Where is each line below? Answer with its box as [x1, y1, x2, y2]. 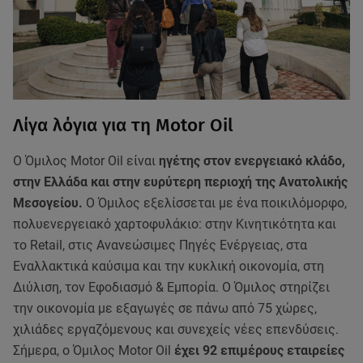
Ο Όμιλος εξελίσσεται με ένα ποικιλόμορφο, [83, 194, 347, 211]
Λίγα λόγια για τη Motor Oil [13, 113, 238, 136]
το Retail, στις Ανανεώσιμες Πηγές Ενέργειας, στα [13, 237, 307, 253]
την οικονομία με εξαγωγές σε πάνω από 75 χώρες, [13, 300, 317, 316]
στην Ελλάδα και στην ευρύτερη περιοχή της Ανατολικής [13, 173, 348, 190]
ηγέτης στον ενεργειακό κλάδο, [156, 152, 345, 169]
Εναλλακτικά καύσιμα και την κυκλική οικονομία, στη [13, 258, 324, 274]
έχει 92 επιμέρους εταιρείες [174, 342, 344, 358]
